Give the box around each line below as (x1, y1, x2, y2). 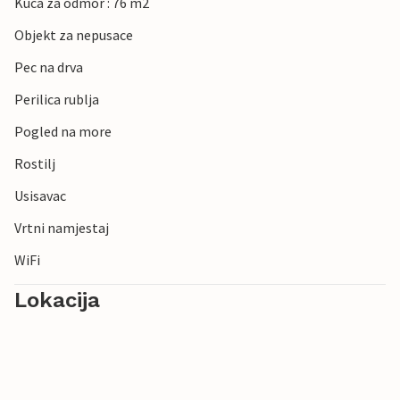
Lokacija (14, 287, 100, 313)
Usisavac (14, 187, 66, 205)
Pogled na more (14, 122, 112, 141)
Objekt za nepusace (14, 26, 133, 45)
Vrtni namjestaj (14, 219, 109, 237)
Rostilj (14, 154, 55, 173)
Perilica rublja (14, 90, 99, 109)
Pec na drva (14, 58, 83, 77)
